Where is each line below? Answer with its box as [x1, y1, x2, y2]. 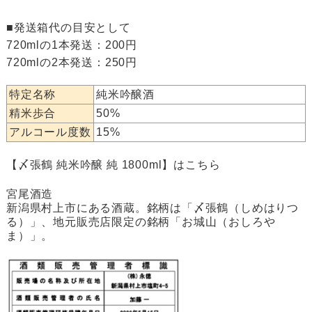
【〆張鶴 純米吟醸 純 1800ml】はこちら [6, 159, 221, 171]
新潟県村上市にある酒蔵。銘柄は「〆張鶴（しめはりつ [6, 202, 299, 214]
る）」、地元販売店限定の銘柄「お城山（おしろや [6, 216, 276, 228]
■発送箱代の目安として [6, 22, 131, 34]
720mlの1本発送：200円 [6, 39, 137, 52]
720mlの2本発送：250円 [6, 56, 137, 69]
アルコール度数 [8, 126, 91, 139]
